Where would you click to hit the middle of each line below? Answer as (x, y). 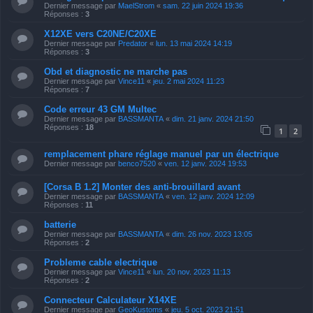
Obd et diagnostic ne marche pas (116, 71)
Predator (133, 43)
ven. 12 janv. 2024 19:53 (205, 164)
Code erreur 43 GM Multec (100, 109)
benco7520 (137, 164)
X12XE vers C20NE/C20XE (100, 34)
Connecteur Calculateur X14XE (110, 300)
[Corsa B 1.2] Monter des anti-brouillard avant (142, 187)
